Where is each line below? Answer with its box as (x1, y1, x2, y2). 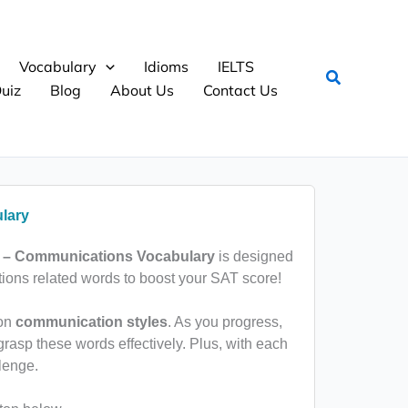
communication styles (15, 314, 168, 330)
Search (324, 66, 379, 87)
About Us (109, 81, 174, 99)
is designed (214, 249, 293, 264)
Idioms (143, 57, 189, 76)
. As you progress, (167, 314, 282, 330)
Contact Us (202, 81, 278, 99)
